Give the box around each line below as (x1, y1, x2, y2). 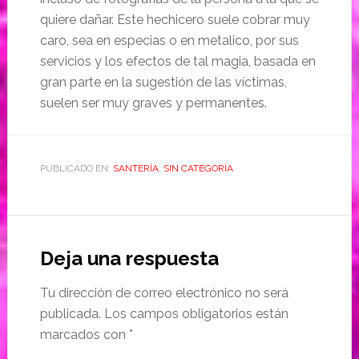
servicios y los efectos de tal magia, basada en (39, 54, 316, 70)
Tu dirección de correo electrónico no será (39, 285, 288, 301)
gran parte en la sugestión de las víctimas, (39, 75, 287, 91)
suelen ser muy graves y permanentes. (39, 95, 267, 111)
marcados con (39, 327, 129, 343)
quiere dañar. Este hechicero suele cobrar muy (39, 12, 310, 28)
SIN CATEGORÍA (163, 163, 233, 175)
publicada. (39, 306, 101, 322)
